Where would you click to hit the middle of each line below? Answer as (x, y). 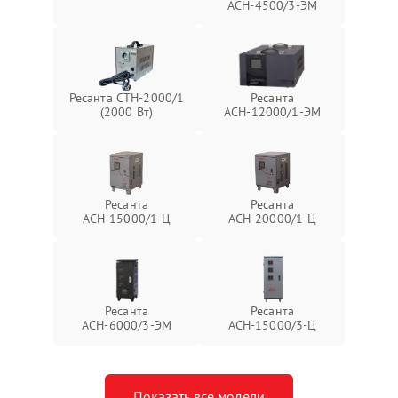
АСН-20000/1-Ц (272, 218)
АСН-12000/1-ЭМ (272, 111)
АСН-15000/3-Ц (272, 325)
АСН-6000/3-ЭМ (127, 325)
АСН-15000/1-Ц (127, 218)
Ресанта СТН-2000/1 (127, 97)
